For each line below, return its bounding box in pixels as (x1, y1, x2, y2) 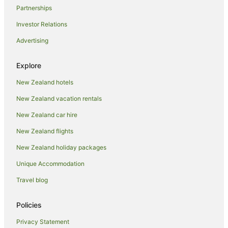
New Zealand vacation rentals (16, 95, 102, 103)
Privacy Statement (16, 218, 69, 226)
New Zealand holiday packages (16, 144, 106, 152)
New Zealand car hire (16, 111, 77, 119)
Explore (16, 61, 41, 70)
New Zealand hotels (16, 78, 73, 87)
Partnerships (16, 4, 52, 12)
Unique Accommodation (16, 160, 84, 168)
